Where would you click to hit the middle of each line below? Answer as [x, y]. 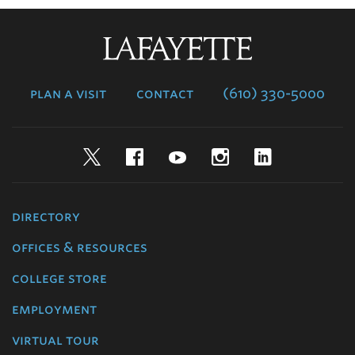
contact [164, 94]
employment [54, 309]
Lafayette [280, 47]
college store [59, 278]
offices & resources [80, 247]
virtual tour [55, 340]
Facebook [204, 157]
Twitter [154, 157]
